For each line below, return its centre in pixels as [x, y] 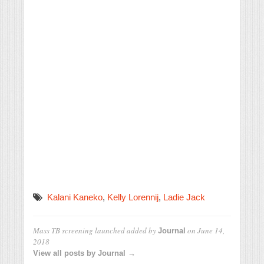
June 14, [211, 231]
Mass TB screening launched [79, 231]
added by [141, 231]
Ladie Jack [184, 197]
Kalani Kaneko [75, 197]
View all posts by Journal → [84, 253]
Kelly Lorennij [133, 197]
